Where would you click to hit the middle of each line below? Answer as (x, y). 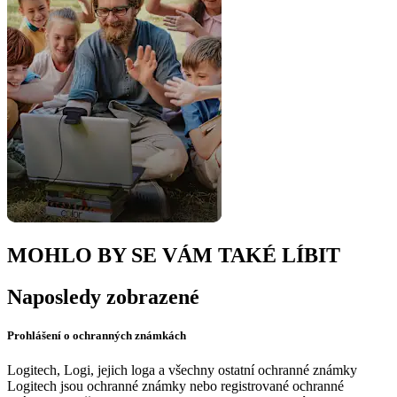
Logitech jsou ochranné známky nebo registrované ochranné (175, 386)
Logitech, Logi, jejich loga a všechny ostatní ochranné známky (182, 370)
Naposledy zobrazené (103, 296)
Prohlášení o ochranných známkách (97, 336)
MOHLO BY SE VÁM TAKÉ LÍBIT (174, 255)
